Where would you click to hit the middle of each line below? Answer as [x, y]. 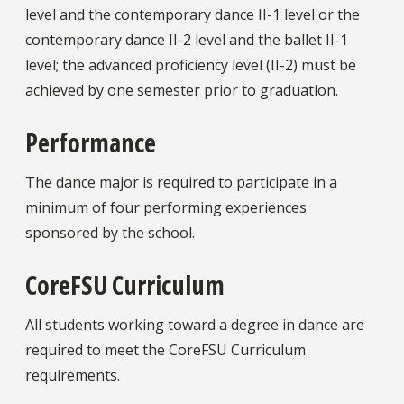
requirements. [73, 376]
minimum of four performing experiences [166, 208]
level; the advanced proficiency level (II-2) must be [191, 64]
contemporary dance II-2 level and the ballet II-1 [187, 39]
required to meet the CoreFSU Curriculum [165, 350]
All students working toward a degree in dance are [195, 325]
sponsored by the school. [110, 233]
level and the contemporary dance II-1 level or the [193, 14]
